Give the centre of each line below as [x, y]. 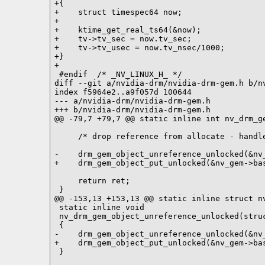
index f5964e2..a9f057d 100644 [123, 92]
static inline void [99, 207]
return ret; [92, 180]
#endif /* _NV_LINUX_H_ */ [118, 74]
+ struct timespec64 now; [118, 12]
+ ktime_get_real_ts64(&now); [127, 30]
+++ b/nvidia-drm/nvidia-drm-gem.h [132, 109]
